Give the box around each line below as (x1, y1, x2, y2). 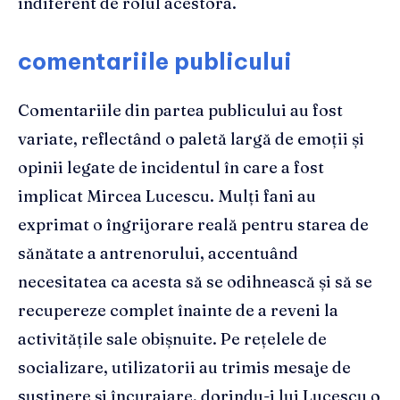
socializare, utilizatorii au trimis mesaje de (18, 357, 351, 379)
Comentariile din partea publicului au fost (18, 100, 343, 121)
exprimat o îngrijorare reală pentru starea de (18, 214, 369, 236)
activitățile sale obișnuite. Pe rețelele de (18, 329, 327, 350)
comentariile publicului (18, 46, 292, 77)
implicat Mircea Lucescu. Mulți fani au (18, 186, 316, 207)
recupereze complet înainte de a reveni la (18, 300, 338, 321)
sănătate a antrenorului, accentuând (18, 243, 298, 264)
